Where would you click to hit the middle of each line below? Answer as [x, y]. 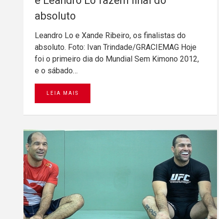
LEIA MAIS [63, 93]
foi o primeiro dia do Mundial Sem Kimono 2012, [117, 59]
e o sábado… [56, 70]
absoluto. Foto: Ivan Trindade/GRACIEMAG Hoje [116, 47]
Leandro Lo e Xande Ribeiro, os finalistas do [110, 35]
